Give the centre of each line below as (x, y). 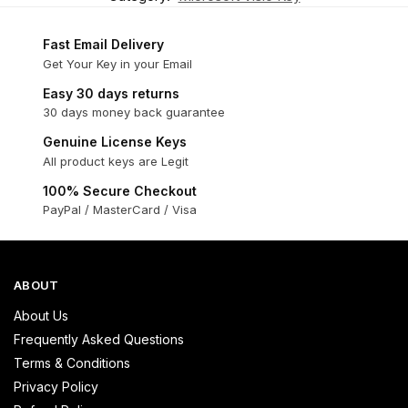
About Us (41, 315)
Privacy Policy (56, 386)
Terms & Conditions (72, 362)
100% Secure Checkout (120, 190)
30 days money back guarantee (134, 112)
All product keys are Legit (116, 161)
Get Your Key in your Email (117, 63)
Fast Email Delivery (103, 45)
